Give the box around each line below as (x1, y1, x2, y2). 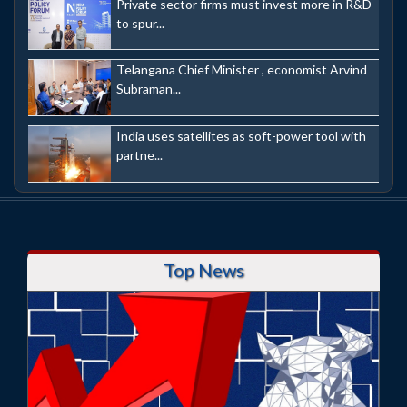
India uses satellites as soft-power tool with (116, 127, 366, 144)
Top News (163, 258, 244, 281)
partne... (116, 146, 163, 163)
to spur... (116, 15, 164, 31)
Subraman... (116, 81, 181, 97)
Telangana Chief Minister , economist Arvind (116, 62, 367, 78)
